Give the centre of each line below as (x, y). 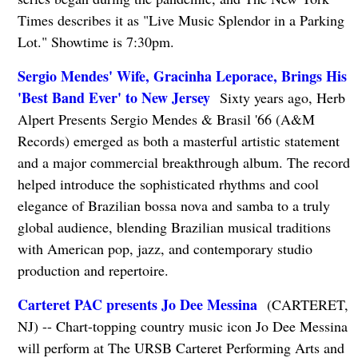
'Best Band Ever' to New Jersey (113, 98)
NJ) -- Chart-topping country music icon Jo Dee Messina (182, 326)
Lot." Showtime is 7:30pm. (95, 42)
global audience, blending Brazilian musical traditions (174, 227)
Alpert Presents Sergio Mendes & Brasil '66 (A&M (166, 119)
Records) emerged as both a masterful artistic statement (178, 141)
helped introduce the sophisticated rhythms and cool (168, 184)
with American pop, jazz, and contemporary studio (165, 249)
